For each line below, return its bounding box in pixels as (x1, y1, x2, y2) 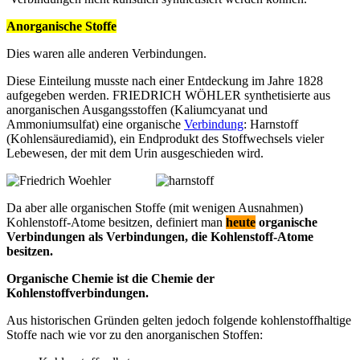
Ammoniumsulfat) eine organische (6, 117, 184, 131)
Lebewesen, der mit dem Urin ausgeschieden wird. (6, 145, 264, 160)
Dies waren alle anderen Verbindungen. (6, 46, 207, 60)
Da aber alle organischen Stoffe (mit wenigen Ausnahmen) (6, 200, 303, 215)
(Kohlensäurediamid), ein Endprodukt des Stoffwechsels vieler (6, 131, 324, 145)
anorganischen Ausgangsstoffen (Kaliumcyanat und (6, 102, 268, 117)
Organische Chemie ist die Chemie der (6, 271, 215, 285)
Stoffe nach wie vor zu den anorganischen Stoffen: (6, 327, 263, 342)
